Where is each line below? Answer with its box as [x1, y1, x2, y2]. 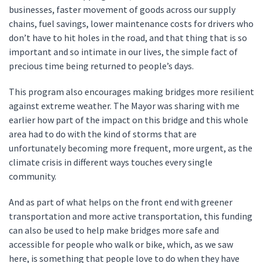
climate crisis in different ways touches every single [9, 156, 213, 168]
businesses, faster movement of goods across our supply [9, 4, 235, 15]
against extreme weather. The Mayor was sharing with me [9, 100, 240, 112]
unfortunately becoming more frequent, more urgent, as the [9, 142, 252, 154]
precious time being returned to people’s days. [9, 60, 195, 72]
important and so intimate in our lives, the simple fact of [9, 46, 238, 58]
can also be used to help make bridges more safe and [9, 224, 219, 236]
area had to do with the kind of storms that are [9, 128, 197, 140]
